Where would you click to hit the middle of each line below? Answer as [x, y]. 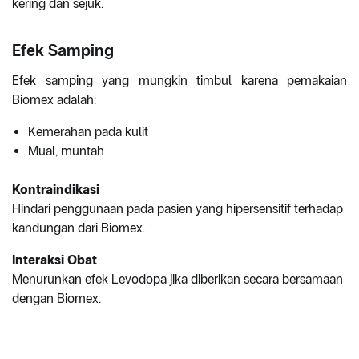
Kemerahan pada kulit [88, 132]
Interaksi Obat [54, 260]
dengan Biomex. [56, 299]
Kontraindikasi [56, 190]
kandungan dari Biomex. [79, 228]
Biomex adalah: [54, 100]
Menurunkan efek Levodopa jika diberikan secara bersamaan [177, 280]
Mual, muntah [66, 151]
